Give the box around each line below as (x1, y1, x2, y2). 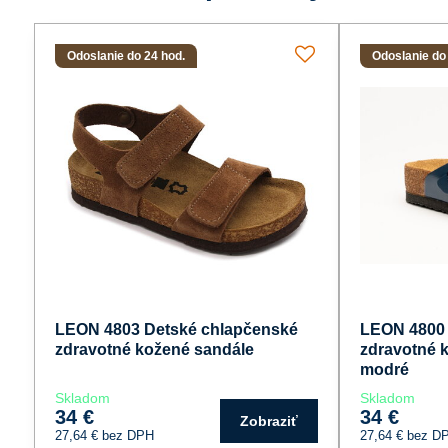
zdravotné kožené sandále (54, 340, 254, 358)
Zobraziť (240, 412, 299, 429)
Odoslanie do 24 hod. (66, 48, 185, 63)
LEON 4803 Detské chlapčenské (54, 320, 298, 338)
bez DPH (101, 427, 154, 443)
